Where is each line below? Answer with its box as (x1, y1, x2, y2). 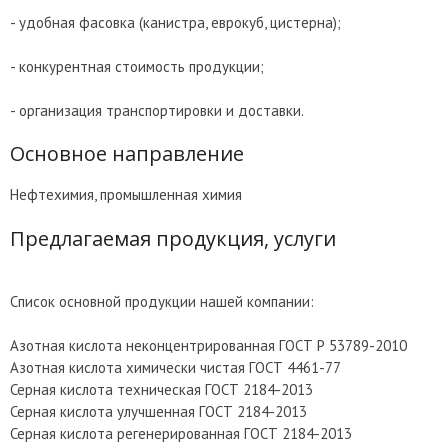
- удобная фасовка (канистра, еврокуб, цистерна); (10, 12, 341, 32)
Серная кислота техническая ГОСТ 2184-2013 (10, 379, 313, 399)
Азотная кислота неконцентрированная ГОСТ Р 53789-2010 (10, 335, 407, 355)
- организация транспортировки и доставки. (10, 100, 304, 120)
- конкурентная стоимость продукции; (10, 56, 264, 76)
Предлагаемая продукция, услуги (10, 224, 336, 252)
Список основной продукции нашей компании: (10, 291, 314, 311)
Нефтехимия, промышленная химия (10, 185, 242, 204)
